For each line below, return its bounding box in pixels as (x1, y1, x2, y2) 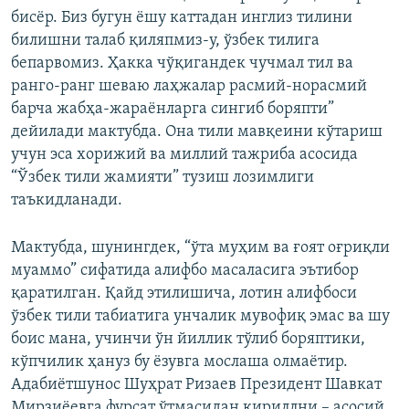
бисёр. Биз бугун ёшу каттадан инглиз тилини (11, 9, 352, 27)
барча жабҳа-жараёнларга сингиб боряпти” (11, 100, 334, 119)
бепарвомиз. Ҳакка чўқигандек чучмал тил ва (11, 55, 353, 73)
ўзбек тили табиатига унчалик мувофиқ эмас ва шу (11, 308, 390, 326)
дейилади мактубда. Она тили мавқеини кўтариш (11, 123, 383, 142)
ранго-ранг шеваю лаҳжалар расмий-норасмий (11, 78, 367, 96)
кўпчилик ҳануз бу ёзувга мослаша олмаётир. (11, 353, 348, 372)
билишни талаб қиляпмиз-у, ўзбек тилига (11, 32, 320, 50)
